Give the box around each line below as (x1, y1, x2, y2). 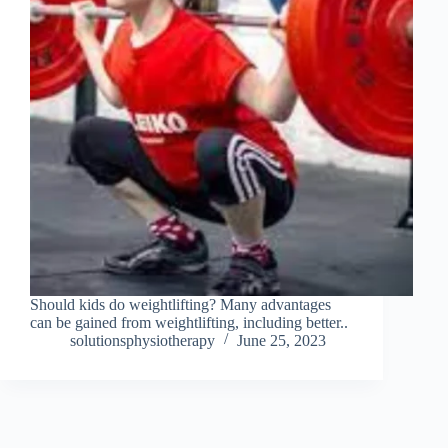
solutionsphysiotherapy (70, 331, 215, 349)
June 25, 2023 (237, 331, 326, 349)
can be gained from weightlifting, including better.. (30, 313, 348, 331)
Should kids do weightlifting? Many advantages (30, 295, 331, 313)
